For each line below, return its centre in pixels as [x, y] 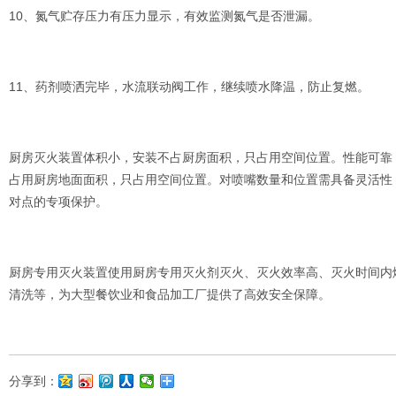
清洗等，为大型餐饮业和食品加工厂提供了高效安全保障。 [170, 294]
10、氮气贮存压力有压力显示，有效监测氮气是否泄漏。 [164, 16]
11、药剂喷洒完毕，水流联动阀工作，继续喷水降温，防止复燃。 [189, 87]
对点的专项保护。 [58, 202]
